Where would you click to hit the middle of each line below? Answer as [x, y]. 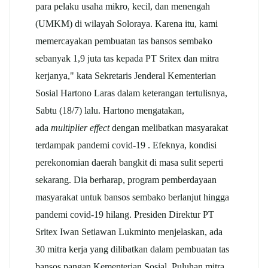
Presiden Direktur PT [174, 214]
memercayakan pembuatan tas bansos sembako [124, 41]
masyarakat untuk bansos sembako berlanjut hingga [132, 197]
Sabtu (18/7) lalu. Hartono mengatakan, [110, 110]
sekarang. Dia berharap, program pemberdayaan [126, 179]
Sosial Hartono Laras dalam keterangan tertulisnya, [131, 93]
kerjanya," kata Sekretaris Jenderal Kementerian [126, 75]
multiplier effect [80, 127]
